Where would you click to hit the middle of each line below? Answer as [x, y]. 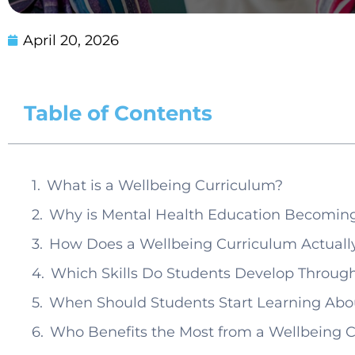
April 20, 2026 [71, 41]
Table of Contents [118, 114]
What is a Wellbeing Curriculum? [165, 186]
